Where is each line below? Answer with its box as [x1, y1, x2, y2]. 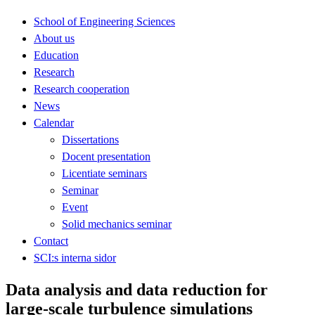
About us [34, 32, 75, 44]
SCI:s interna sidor [34, 251, 116, 264]
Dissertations [62, 133, 119, 146]
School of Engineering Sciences [34, 15, 175, 27]
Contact [34, 234, 68, 247]
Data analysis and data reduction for [6, 280, 268, 299]
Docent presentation [62, 150, 150, 162]
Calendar [34, 116, 74, 129]
